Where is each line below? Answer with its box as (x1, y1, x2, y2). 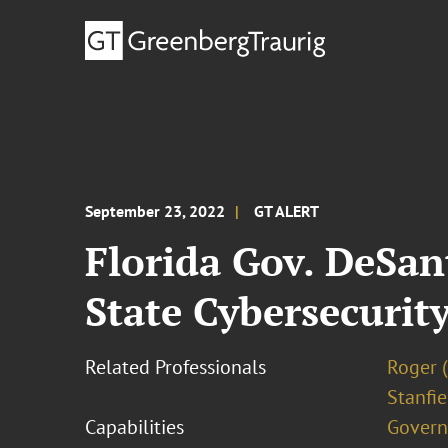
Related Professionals (85, 354, 267, 380)
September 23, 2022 (85, 201, 226, 221)
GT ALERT (254, 201, 320, 221)
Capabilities (85, 414, 185, 440)
